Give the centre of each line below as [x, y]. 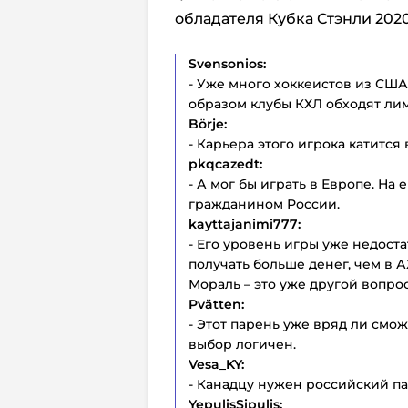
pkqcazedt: [225, 164]
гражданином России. [264, 204]
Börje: [208, 124]
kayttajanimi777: [245, 224]
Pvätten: [216, 305]
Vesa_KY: [216, 365]
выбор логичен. [242, 345]
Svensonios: [227, 64]
